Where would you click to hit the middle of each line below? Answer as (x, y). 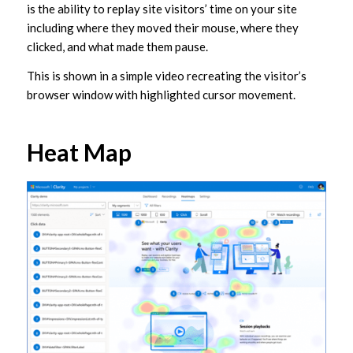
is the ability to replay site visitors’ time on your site (162, 9)
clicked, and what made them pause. (119, 47)
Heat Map (79, 152)
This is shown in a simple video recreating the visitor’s (166, 76)
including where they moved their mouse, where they (162, 28)
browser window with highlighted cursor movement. (161, 95)
